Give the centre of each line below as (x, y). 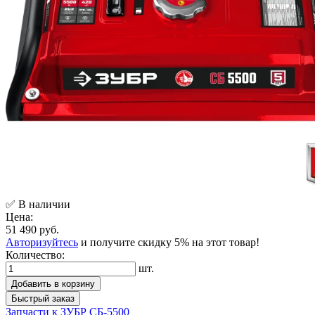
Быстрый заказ (43, 298)
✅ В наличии (38, 204)
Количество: (35, 255)
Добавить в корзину (53, 283)
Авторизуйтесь (42, 242)
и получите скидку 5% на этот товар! (169, 242)
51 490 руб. (32, 229)
